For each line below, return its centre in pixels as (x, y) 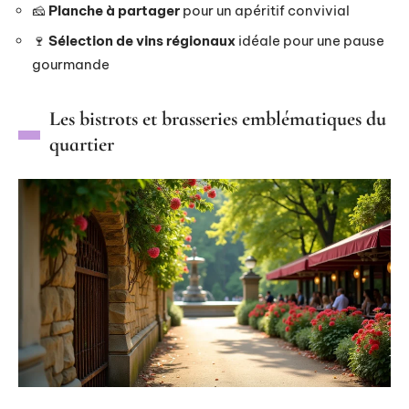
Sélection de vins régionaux (142, 41)
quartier (82, 144)
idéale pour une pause (310, 41)
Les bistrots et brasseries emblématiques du (218, 119)
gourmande (71, 64)
